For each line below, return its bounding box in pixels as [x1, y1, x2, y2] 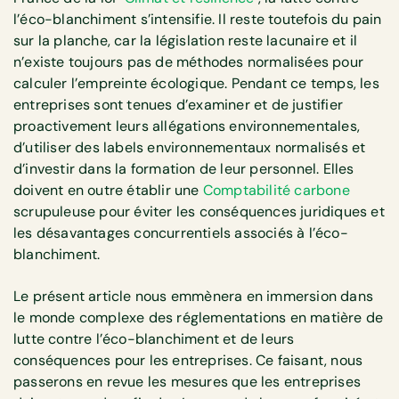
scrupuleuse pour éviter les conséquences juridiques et [13, 202, 385, 222]
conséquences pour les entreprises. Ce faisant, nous [13, 350, 363, 370]
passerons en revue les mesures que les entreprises [13, 371, 362, 391]
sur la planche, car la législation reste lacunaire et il [13, 31, 358, 51]
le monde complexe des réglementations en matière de [13, 307, 384, 327]
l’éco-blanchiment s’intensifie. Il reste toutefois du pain [13, 10, 382, 29]
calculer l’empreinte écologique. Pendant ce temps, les [13, 74, 379, 94]
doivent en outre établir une [13, 181, 203, 200]
